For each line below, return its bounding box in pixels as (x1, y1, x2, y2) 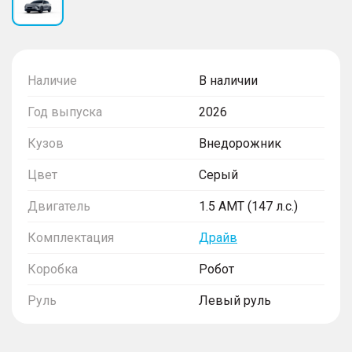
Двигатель (27, 198, 90, 214)
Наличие (27, 72, 77, 88)
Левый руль (199, 292, 271, 308)
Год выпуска (27, 104, 102, 119)
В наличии (199, 72, 258, 88)
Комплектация (27, 229, 114, 245)
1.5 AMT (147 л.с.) (199, 198, 298, 214)
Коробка (27, 261, 78, 277)
